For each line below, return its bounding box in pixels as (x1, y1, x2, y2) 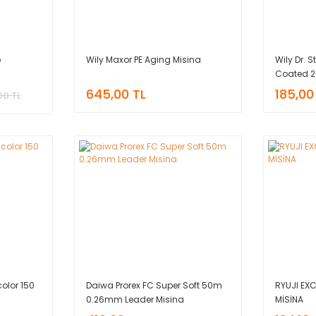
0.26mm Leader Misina (85, 293, 184, 305)
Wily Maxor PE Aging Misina (85, 53, 201, 66)
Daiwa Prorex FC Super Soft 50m (85, 279, 222, 291)
